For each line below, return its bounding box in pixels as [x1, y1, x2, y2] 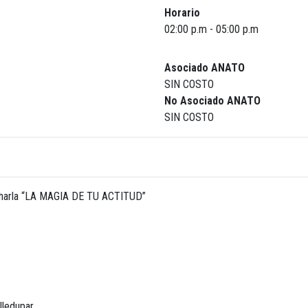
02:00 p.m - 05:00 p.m [164, 22, 258, 36]
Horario [164, 5, 200, 19]
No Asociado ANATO [164, 93, 261, 107]
